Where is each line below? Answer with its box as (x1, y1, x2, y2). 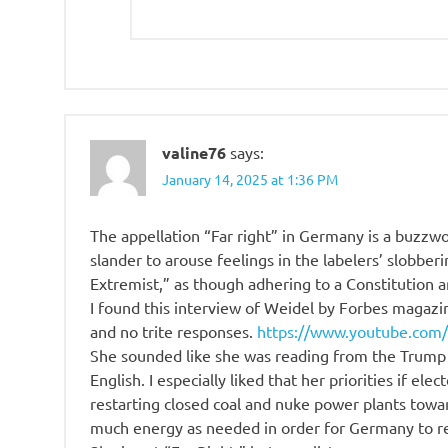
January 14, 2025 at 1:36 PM (162, 170, 338, 189)
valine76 (162, 142, 226, 164)
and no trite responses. (90, 321, 257, 342)
